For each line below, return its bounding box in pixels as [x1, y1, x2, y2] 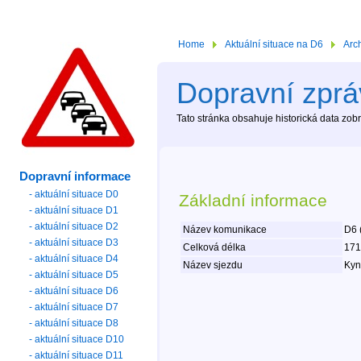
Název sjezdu [180, 259, 243, 272]
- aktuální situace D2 [29, 220, 119, 232]
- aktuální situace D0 [29, 188, 119, 200]
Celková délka [180, 242, 246, 254]
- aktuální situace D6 [29, 284, 119, 297]
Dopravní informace [19, 169, 131, 183]
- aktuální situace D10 [29, 333, 125, 345]
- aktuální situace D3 [29, 236, 119, 248]
